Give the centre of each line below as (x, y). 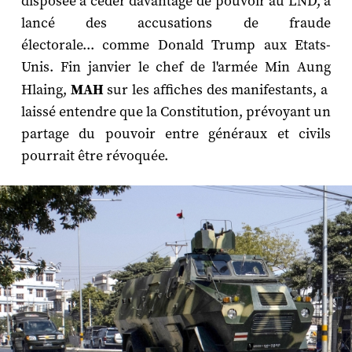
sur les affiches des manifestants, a (217, 90)
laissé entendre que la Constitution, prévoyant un (176, 112)
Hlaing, (46, 90)
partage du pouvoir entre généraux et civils (176, 134)
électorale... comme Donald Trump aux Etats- (176, 46)
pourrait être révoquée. (96, 156)
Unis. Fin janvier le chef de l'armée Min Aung (176, 68)
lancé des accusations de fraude (176, 24)
